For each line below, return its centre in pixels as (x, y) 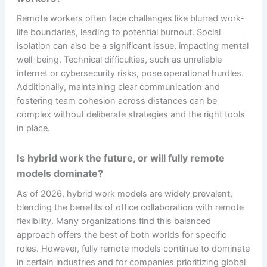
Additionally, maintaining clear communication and (118, 87)
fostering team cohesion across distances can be (117, 100)
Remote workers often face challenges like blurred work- (130, 18)
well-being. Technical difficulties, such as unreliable (119, 59)
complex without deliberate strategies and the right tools (131, 114)
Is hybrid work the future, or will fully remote (120, 158)
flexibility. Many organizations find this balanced (114, 221)
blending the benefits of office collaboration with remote (130, 207)
